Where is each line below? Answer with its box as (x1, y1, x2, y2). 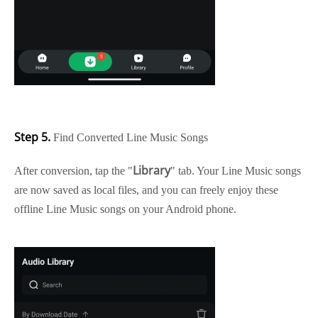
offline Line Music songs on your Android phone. (14, 203, 236, 215)
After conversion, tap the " (14, 165, 133, 177)
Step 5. (14, 129, 50, 145)
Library (133, 163, 170, 178)
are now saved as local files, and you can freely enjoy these (14, 184, 278, 196)
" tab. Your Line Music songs (170, 165, 301, 177)
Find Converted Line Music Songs (50, 131, 208, 143)
